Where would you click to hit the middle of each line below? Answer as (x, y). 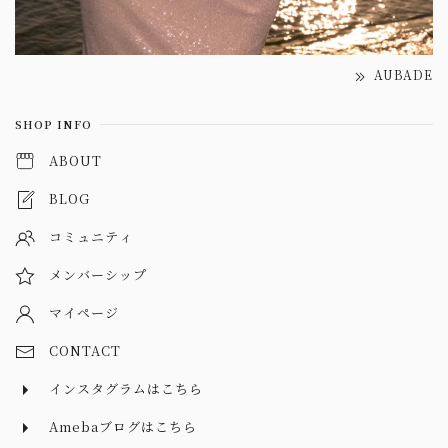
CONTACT (85, 350)
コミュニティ (91, 236)
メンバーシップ (98, 274)
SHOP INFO (53, 124)
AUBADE (401, 75)
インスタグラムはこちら (126, 388)
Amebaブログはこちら (123, 426)
